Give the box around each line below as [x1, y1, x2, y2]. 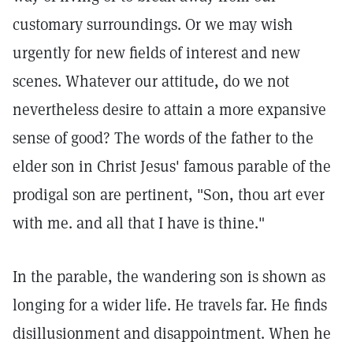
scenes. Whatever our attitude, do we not [13, 71, 289, 91]
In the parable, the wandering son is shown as [13, 266, 325, 287]
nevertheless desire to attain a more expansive [13, 99, 326, 120]
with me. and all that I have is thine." [13, 213, 265, 233]
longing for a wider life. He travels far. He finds [13, 295, 327, 315]
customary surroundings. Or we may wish [13, 14, 293, 35]
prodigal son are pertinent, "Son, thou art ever [13, 184, 325, 205]
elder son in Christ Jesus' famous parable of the [13, 156, 331, 176]
